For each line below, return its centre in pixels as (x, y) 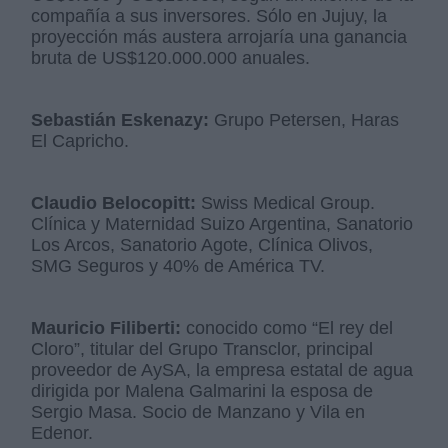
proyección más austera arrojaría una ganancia (219, 37)
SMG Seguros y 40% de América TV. (178, 266)
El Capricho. (80, 141)
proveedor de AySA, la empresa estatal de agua (222, 370)
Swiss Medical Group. (286, 203)
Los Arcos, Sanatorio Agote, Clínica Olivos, (202, 245)
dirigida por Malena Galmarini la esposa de (202, 391)
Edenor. (62, 433)
